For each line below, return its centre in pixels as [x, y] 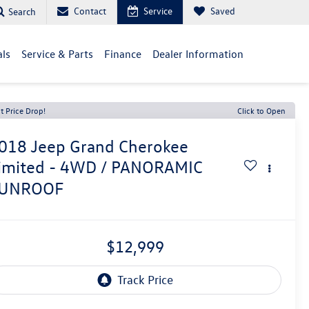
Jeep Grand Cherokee [110, 147]
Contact [90, 11]
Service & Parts [57, 54]
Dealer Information [198, 54]
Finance [123, 54]
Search [22, 11]
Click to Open [261, 110]
